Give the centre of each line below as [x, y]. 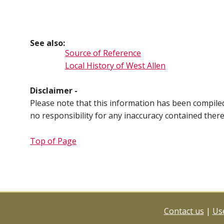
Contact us [184, 211]
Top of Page [53, 141]
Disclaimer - [54, 90]
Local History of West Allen [115, 65]
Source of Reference [103, 53]
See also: [47, 43]
